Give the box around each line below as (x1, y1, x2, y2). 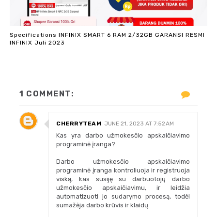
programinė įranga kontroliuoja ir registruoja (56, 167, 190, 174)
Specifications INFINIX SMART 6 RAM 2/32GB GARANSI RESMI (10, 31, 205, 38)
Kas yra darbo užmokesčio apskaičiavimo (56, 132, 190, 139)
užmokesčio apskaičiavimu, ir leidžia (56, 184, 190, 191)
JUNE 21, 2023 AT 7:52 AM (104, 120, 174, 127)
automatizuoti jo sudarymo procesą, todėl (56, 193, 190, 200)
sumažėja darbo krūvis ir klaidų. (56, 201, 150, 209)
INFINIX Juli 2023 (10, 39, 65, 46)
